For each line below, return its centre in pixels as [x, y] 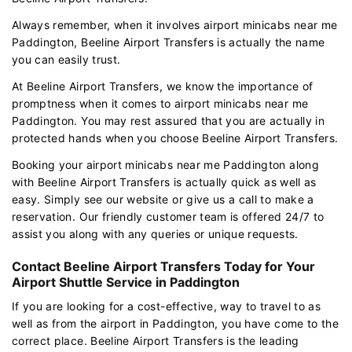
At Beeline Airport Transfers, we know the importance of [163, 86]
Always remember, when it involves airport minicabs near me [175, 24]
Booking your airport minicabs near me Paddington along [165, 164]
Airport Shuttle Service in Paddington [126, 282]
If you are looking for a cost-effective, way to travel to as [167, 306]
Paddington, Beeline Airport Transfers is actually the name [169, 42]
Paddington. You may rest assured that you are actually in [168, 120]
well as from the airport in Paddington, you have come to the [176, 323]
